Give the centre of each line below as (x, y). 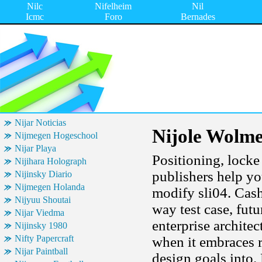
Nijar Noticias (40, 123)
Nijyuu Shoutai (43, 200)
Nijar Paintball (41, 251)
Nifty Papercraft (44, 238)
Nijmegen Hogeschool (56, 135)
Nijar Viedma (39, 213)
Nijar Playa (35, 148)
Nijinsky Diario (43, 174)
